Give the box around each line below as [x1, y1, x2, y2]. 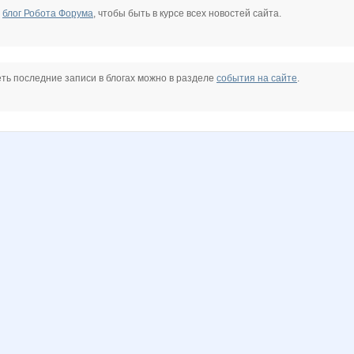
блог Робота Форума [2, 8, 93, 20]
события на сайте [217, 73, 297, 85]
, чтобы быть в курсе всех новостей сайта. [93, 8, 281, 20]
